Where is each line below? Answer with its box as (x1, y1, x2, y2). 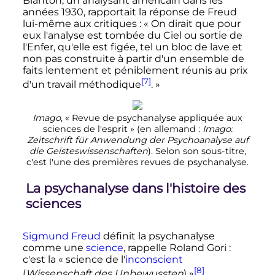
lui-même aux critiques (22, 17, 137, 29)
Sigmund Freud (22, 230, 101, 242)
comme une (22, 241, 86, 254)
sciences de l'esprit (42, 123, 128, 135)
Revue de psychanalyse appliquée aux (72, 112, 242, 124)
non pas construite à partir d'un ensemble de (22, 52, 244, 64)
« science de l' (58, 253, 125, 265)
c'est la (22, 253, 58, 265)
